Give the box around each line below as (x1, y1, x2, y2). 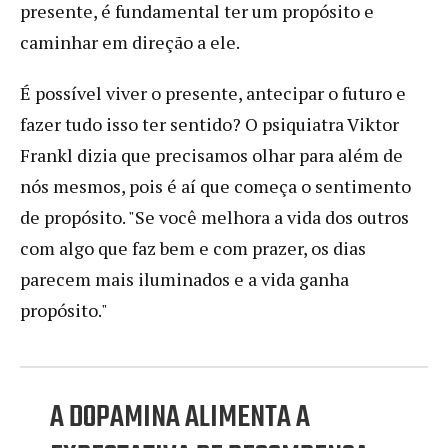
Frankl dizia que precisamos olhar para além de (20, 142, 403, 167)
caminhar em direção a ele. (20, 29, 240, 54)
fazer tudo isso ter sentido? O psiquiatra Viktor (20, 111, 399, 136)
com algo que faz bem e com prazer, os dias (20, 235, 366, 260)
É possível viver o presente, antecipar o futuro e (20, 80, 406, 105)
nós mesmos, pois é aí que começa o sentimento (20, 173, 411, 198)
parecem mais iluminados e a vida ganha (20, 266, 349, 291)
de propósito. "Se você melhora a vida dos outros (20, 204, 409, 229)
